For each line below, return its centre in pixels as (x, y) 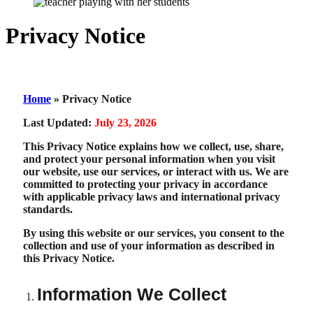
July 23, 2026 (125, 122)
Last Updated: (59, 122)
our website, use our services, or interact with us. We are (156, 171)
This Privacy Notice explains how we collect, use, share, (153, 146)
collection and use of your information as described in (149, 245)
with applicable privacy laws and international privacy (152, 196)
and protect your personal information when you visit (149, 159)
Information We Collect (132, 294)
